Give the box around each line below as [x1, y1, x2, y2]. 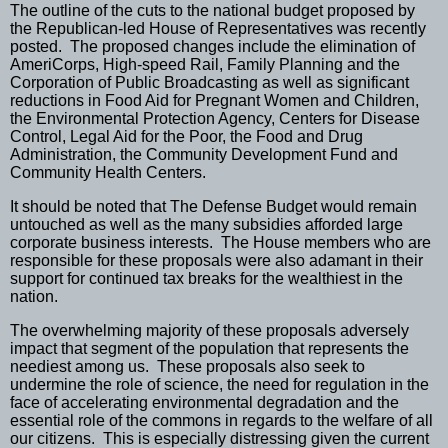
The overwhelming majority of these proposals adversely [10, 321, 409, 339]
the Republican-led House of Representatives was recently [10, 19, 426, 37]
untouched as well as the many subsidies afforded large [10, 215, 403, 233]
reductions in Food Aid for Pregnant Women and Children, [10, 91, 419, 109]
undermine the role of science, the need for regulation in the [10, 375, 429, 393]
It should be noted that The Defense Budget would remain [10, 197, 417, 215]
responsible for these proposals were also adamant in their [10, 251, 423, 269]
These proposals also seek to [157, 357, 365, 375]
